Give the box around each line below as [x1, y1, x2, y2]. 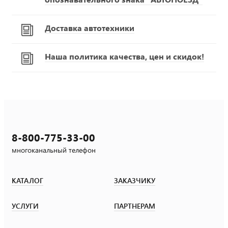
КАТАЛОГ [12, 175, 43, 185]
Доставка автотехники [45, 22, 134, 33]
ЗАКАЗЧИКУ [114, 175, 155, 185]
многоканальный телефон [12, 145, 96, 155]
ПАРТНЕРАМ [114, 201, 155, 211]
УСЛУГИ [12, 201, 39, 211]
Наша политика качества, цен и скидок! [45, 50, 204, 62]
